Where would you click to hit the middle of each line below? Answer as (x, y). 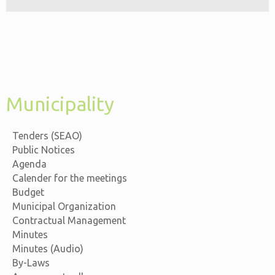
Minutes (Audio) (48, 248)
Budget (28, 192)
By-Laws (31, 262)
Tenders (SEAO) (47, 135)
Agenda (29, 164)
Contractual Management (69, 220)
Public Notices (44, 149)
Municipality (60, 103)
